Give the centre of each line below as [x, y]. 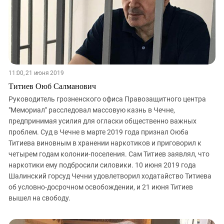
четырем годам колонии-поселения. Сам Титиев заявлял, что [109, 154]
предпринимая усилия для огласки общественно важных [102, 121]
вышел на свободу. [39, 198]
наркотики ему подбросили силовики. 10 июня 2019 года [102, 165]
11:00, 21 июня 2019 [36, 73]
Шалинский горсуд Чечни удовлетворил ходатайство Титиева [110, 176]
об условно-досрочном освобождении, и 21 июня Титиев [101, 187]
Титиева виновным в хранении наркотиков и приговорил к [105, 143]
